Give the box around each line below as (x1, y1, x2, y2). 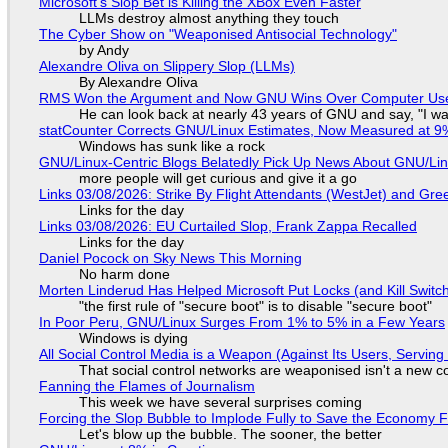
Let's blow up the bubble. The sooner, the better (78, 426, 382, 443)
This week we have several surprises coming (78, 394, 362, 411)
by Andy (78, 42, 129, 59)
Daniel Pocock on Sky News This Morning (38, 250, 302, 267)
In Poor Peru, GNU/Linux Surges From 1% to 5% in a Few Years (38, 314, 445, 331)
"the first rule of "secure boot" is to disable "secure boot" (78, 298, 432, 315)
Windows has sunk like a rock (78, 138, 265, 155)
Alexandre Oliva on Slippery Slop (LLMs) (38, 58, 295, 75)
